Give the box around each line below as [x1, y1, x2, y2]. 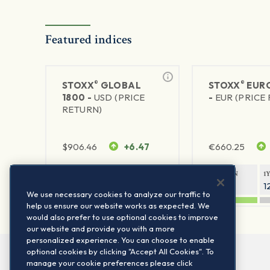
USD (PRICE [93, 92, 145, 104]
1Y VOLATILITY [117, 169, 169, 179]
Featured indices [45, 31, 133, 48]
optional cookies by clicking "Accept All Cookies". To [27, 246, 214, 256]
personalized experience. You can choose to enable [27, 235, 215, 245]
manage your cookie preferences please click [27, 258, 193, 268]
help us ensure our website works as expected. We [27, 201, 210, 210]
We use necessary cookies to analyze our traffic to [27, 189, 210, 199]
